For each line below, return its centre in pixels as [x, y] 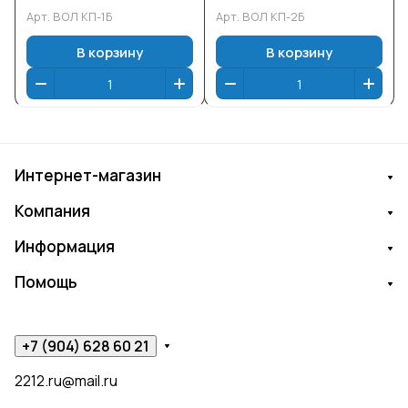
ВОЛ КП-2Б [274, 16]
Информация [65, 246]
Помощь [46, 282]
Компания [52, 211]
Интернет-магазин [88, 175]
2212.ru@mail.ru [66, 381]
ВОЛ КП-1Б [83, 16]
